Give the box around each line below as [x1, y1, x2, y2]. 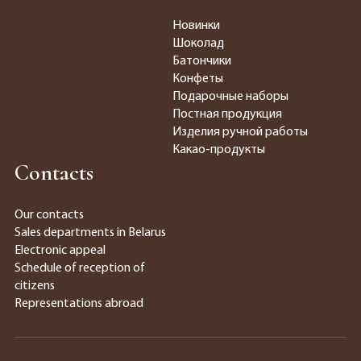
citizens [14, 280, 55, 293]
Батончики [172, 55, 231, 68]
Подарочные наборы [172, 90, 288, 103]
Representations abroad [14, 297, 143, 310]
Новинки [172, 19, 220, 32]
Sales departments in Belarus [14, 226, 166, 239]
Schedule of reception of [14, 262, 145, 275]
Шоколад [172, 37, 224, 50]
